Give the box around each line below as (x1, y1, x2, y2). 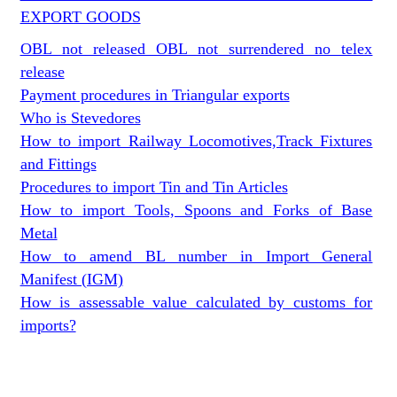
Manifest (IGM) (19, 270, 123, 288)
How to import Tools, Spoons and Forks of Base (19, 201, 373, 219)
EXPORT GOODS (19, 8, 141, 26)
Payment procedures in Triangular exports (19, 86, 290, 104)
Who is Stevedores (19, 109, 141, 127)
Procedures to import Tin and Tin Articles (19, 178, 288, 196)
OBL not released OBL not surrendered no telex (19, 40, 373, 58)
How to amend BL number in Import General (19, 247, 373, 265)
